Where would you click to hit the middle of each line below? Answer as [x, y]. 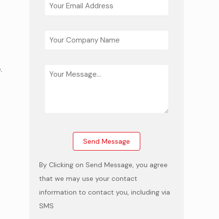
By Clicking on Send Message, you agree [103, 165]
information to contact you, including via [105, 192]
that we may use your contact [88, 178]
